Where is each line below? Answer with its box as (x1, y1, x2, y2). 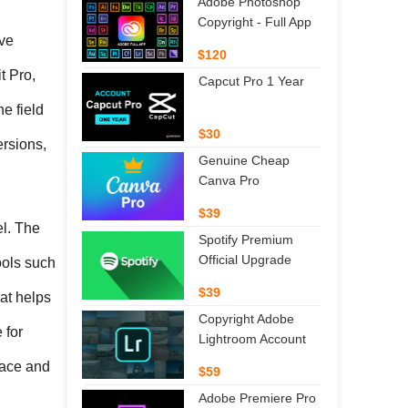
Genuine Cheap (198, 152, 290, 168)
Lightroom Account (199, 331, 306, 346)
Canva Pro (198, 172, 260, 188)
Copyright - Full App (198, 14, 312, 29)
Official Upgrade (199, 251, 291, 267)
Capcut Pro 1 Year (199, 73, 304, 88)
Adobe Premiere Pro (199, 390, 316, 405)
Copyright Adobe (199, 311, 294, 326)
